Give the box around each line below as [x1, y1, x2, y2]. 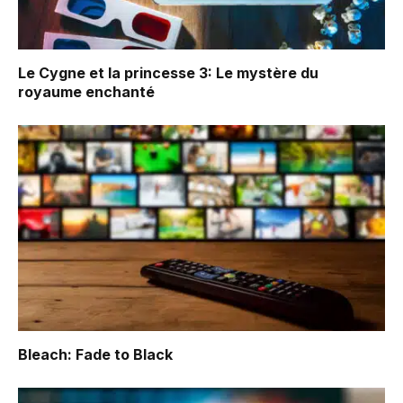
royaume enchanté [18, 82, 155, 101]
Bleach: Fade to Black [18, 345, 173, 364]
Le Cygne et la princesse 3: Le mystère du [18, 63, 318, 82]
